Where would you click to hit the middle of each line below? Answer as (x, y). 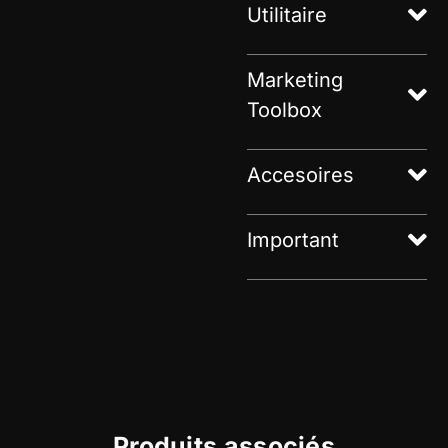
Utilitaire (287, 14)
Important (293, 239)
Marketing (295, 79)
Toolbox (285, 109)
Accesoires (301, 174)
